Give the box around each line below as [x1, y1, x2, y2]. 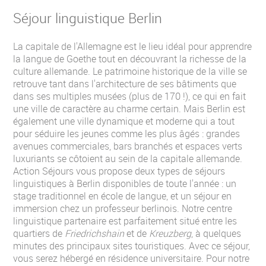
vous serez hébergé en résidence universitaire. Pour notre [13, 252, 249, 265]
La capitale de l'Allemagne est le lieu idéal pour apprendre [13, 40, 252, 53]
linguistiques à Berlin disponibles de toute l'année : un [13, 177, 236, 190]
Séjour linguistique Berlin [13, 8, 162, 27]
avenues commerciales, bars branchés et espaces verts [13, 140, 242, 153]
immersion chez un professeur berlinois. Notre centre [13, 202, 232, 215]
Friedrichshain [65, 227, 124, 240]
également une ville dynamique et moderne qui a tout [13, 115, 235, 128]
